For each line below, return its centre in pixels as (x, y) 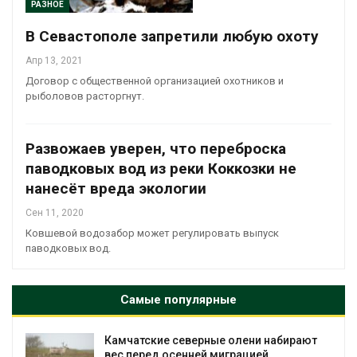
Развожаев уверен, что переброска (156, 148)
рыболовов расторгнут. (87, 96)
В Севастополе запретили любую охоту (172, 36)
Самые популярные (178, 299)
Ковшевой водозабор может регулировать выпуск (152, 233)
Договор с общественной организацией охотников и (155, 80)
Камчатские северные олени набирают (211, 340)
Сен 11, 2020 (55, 212)
